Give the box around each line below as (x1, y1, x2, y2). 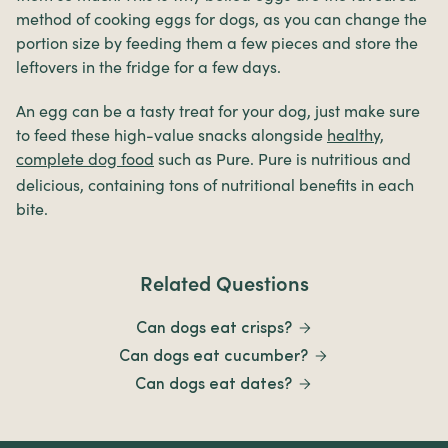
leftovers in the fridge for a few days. (16, 57, 281, 78)
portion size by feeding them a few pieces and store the (16, 33, 418, 54)
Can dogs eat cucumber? (119, 349, 308, 366)
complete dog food (16, 149, 154, 170)
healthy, (327, 125, 384, 146)
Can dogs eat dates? (135, 377, 292, 394)
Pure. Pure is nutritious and (216, 149, 411, 170)
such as (154, 149, 212, 170)
